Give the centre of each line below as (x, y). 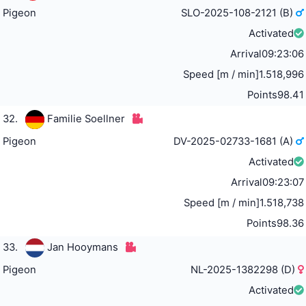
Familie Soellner (86, 119)
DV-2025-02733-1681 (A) (235, 142)
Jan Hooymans (82, 248)
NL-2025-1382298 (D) (245, 270)
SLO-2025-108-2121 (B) (239, 13)
